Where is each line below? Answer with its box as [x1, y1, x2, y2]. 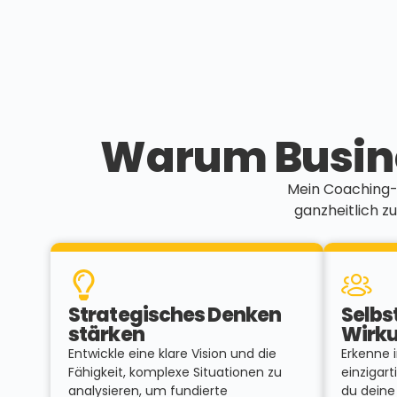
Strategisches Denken [68, 301, 282, 330]
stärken [68, 321, 144, 349]
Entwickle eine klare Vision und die [68, 345, 276, 363]
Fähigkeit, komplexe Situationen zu [68, 363, 282, 382]
